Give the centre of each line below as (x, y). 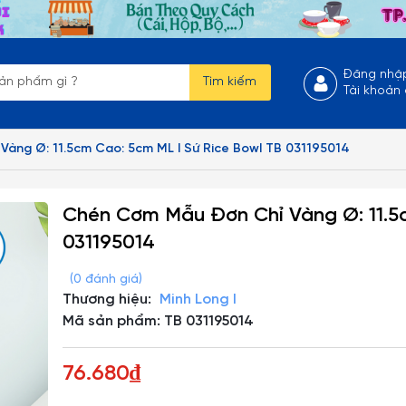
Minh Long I (197, 300)
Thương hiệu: (107, 300)
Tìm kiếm (229, 82)
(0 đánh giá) (106, 280)
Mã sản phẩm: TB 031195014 (159, 321)
